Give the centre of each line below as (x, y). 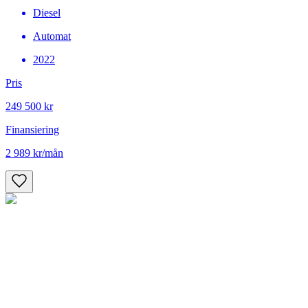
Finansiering (32, 130)
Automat (52, 36)
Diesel (47, 13)
